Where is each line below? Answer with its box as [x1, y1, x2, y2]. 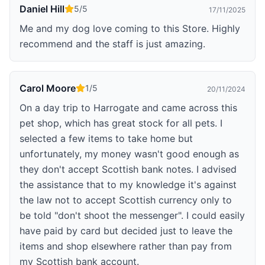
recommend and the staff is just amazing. [20, 37, 205, 50]
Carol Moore [20, 82, 76, 94]
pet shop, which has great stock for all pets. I [20, 117, 222, 129]
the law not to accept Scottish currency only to [20, 193, 232, 206]
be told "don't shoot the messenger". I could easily [20, 209, 245, 221]
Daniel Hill [20, 2, 64, 15]
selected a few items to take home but [20, 132, 193, 144]
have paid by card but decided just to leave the [20, 224, 232, 237]
